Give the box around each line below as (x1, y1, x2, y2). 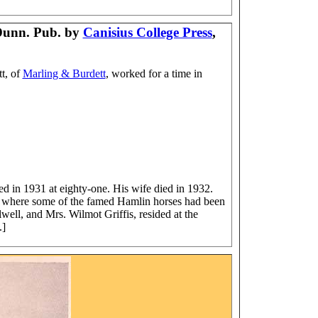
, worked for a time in (105, 67, 202, 79)
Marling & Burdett (22, 67, 106, 79)
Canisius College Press (82, 25, 212, 40)
